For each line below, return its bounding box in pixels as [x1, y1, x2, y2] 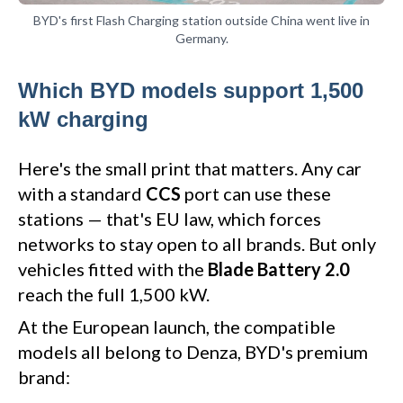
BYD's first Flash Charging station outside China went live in [33, 13, 370, 29]
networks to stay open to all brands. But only [18, 233, 376, 255]
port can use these [181, 183, 331, 205]
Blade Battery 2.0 [208, 258, 350, 281]
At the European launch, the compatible [18, 316, 336, 338]
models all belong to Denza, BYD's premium [18, 341, 368, 363]
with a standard [18, 183, 146, 205]
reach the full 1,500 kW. [18, 283, 210, 306]
